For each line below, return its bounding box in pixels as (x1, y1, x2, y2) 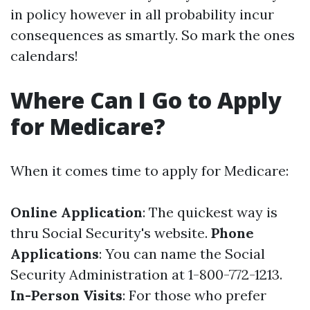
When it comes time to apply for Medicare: (10, 162, 289, 179)
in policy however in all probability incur (10, 6, 274, 23)
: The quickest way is (143, 203, 277, 221)
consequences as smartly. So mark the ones (10, 26, 295, 44)
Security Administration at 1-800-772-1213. (10, 266, 282, 283)
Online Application (10, 203, 143, 221)
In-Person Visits (10, 286, 122, 304)
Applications (10, 245, 99, 262)
